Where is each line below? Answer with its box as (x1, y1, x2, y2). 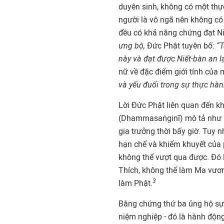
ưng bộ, (118, 41, 145, 50)
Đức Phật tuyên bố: (145, 41, 216, 50)
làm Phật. (118, 178, 152, 188)
